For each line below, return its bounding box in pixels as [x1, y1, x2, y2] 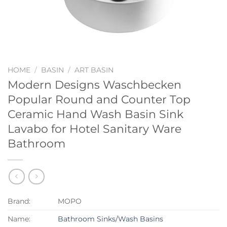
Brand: [8, 197, 30, 206]
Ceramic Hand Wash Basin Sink [8, 106, 183, 121]
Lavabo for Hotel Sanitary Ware [8, 121, 181, 136]
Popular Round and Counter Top [8, 92, 191, 106]
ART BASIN [74, 66, 114, 74]
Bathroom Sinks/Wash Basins [58, 214, 164, 224]
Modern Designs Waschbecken [8, 77, 181, 92]
